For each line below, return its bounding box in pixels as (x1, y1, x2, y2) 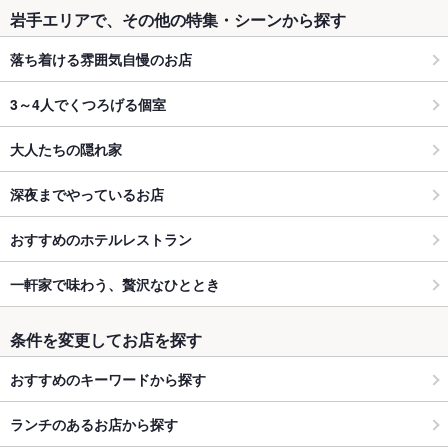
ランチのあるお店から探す (10, 413, 178, 434)
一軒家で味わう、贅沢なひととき (10, 273, 220, 294)
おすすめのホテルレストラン (10, 228, 192, 249)
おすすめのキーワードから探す (10, 368, 206, 389)
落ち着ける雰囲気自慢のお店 (10, 48, 192, 69)
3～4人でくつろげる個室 (10, 93, 166, 114)
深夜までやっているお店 (10, 183, 164, 204)
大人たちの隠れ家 (10, 138, 122, 159)
